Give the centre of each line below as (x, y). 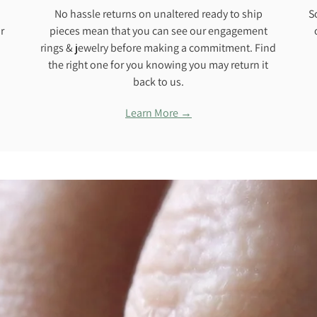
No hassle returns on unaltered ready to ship (158, 14)
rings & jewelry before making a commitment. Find (158, 48)
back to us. (158, 82)
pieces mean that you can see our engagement (158, 31)
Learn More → (158, 113)
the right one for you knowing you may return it (158, 65)
